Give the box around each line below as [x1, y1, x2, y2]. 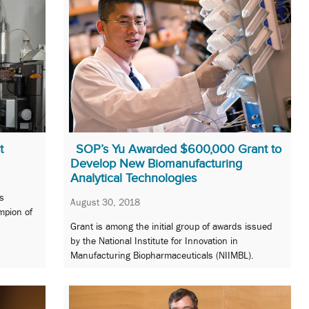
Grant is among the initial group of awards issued [70, 221, 272, 232]
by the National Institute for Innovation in [70, 235, 238, 247]
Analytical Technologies [70, 170, 197, 185]
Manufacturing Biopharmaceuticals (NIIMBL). [70, 250, 254, 261]
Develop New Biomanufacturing [70, 156, 242, 170]
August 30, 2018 [70, 196, 140, 208]
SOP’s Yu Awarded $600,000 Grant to [76, 141, 281, 156]
